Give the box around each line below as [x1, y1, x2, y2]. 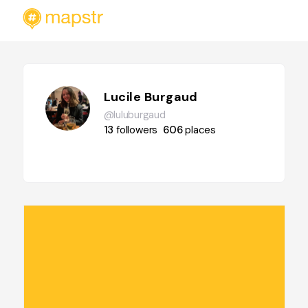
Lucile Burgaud [103, 89, 198, 105]
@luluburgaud [103, 108, 166, 122]
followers [116, 123, 158, 137]
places [185, 123, 217, 137]
